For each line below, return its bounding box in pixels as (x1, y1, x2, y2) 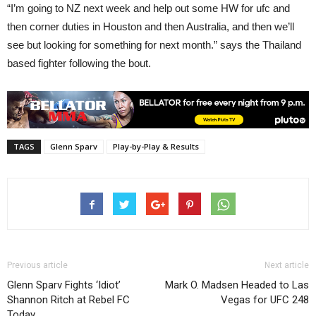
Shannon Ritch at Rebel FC (7, 293, 130, 306)
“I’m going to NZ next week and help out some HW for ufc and (7, 2, 290, 15)
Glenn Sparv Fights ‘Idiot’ (7, 278, 121, 291)
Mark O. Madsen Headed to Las (165, 278, 309, 291)
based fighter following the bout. (7, 57, 151, 70)
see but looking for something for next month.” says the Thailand (7, 39, 301, 51)
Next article (265, 260, 309, 270)
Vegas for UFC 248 (221, 293, 309, 306)
